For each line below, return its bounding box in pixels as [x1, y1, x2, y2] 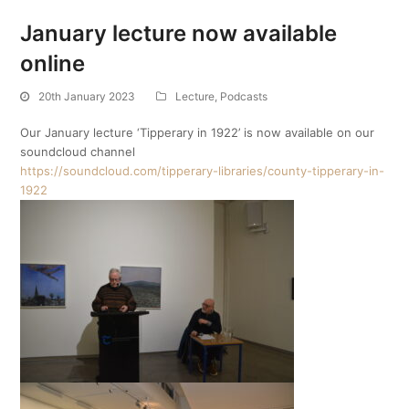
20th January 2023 [38, 89, 136, 103]
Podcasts [220, 89, 268, 103]
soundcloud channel [20, 144, 136, 159]
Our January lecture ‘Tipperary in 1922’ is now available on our [20, 125, 375, 140]
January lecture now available [20, 20, 338, 47]
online [20, 50, 86, 77]
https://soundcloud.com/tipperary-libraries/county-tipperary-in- [20, 163, 385, 178]
